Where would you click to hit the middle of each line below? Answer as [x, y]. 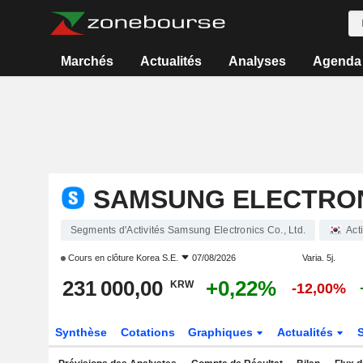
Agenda [337, 61]
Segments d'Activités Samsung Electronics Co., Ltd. [188, 230]
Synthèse [81, 332]
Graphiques [222, 332]
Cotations [147, 332]
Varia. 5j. [318, 258]
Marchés [88, 61]
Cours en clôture [100, 258]
